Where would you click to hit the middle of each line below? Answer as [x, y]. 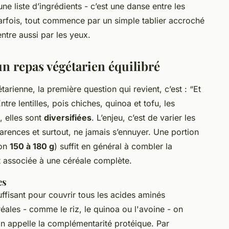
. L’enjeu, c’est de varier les [143, 118]
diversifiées [68, 118]
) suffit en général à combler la [113, 146]
